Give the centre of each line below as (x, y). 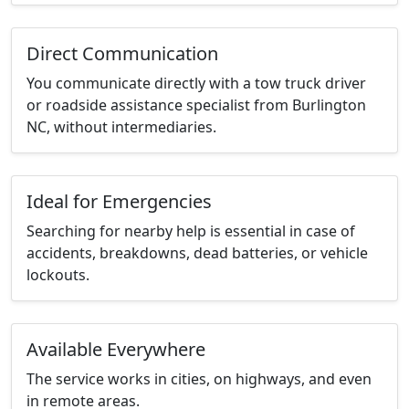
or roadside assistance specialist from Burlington (196, 105)
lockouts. (58, 275)
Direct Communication (122, 54)
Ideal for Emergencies (119, 202)
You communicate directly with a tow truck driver (196, 84)
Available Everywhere (116, 350)
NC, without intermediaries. (121, 127)
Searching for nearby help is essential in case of (191, 231)
